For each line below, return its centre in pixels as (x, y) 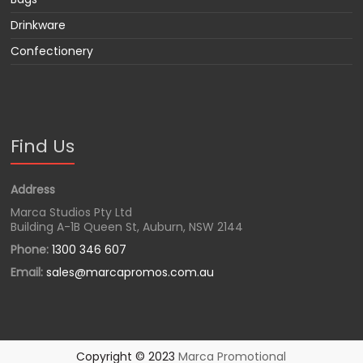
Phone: (30, 249)
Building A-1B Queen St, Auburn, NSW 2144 (127, 226)
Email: (29, 272)
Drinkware (38, 25)
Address (33, 189)
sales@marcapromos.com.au (130, 272)
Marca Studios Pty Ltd (72, 212)
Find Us (43, 146)
